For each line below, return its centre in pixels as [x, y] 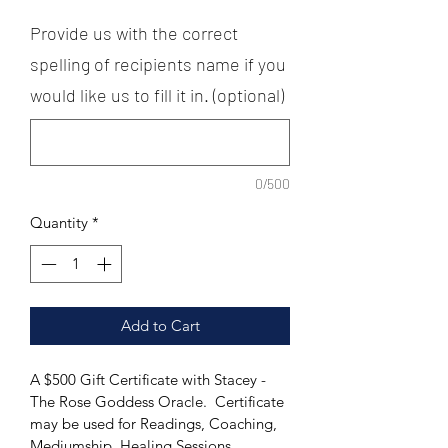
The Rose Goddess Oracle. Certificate [159, 402]
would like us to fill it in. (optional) [157, 94]
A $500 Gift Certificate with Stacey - [150, 380]
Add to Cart [160, 326]
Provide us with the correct [134, 32]
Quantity [59, 222]
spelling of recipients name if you [158, 63]
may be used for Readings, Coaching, [155, 424]
